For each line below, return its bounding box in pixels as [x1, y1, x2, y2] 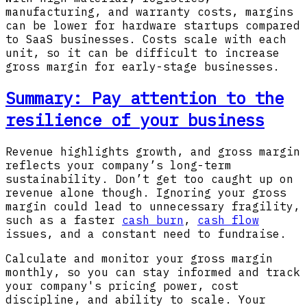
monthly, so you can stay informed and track [5, 265, 300, 279]
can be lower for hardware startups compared [5, 19, 300, 33]
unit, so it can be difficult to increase [5, 46, 280, 60]
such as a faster [5, 213, 122, 227]
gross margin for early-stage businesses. [5, 60, 280, 74]
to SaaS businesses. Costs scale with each [5, 32, 286, 47]
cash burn [122, 213, 184, 227]
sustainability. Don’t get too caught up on [5, 172, 293, 186]
